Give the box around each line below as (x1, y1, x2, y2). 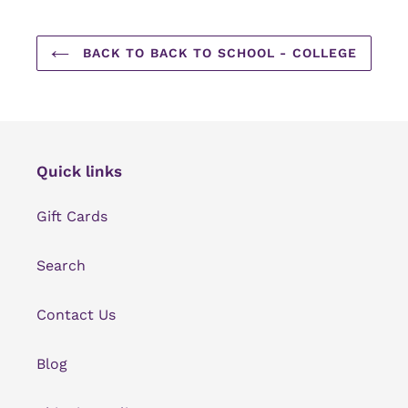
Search (36, 256, 86, 274)
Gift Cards (36, 207, 107, 225)
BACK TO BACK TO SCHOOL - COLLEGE (77, 46, 358, 61)
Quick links (36, 162, 122, 181)
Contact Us (36, 305, 116, 323)
